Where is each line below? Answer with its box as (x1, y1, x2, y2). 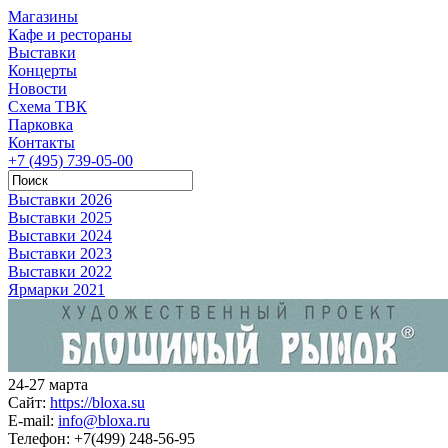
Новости (8, 80, 67, 97)
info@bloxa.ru (58, 412, 150, 429)
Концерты (8, 62, 77, 79)
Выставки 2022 (8, 263, 112, 280)
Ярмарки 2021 (8, 281, 105, 298)
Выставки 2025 (8, 209, 112, 226)
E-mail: (8, 412, 58, 429)
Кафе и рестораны (8, 26, 132, 43)
